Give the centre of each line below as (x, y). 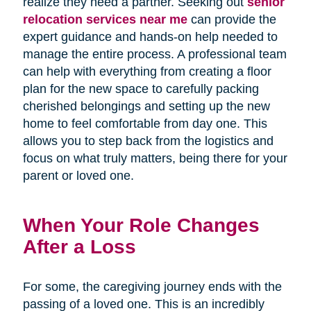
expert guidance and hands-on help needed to (150, 36)
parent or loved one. (78, 175)
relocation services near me (105, 19)
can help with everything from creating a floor (147, 71)
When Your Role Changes (141, 225)
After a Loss (79, 246)
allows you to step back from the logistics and (148, 141)
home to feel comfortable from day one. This (145, 123)
